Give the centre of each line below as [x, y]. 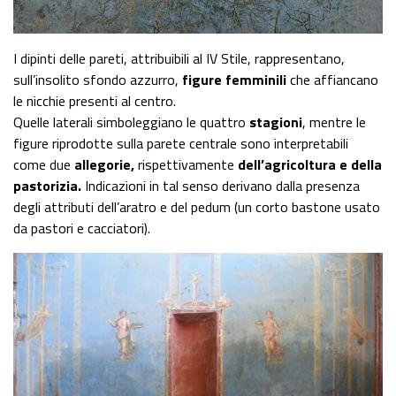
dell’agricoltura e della [310, 164]
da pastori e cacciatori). [82, 228]
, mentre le [334, 122]
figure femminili [234, 80]
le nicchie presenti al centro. [95, 101]
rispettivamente [186, 164]
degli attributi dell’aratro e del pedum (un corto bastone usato [197, 207]
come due [42, 164]
